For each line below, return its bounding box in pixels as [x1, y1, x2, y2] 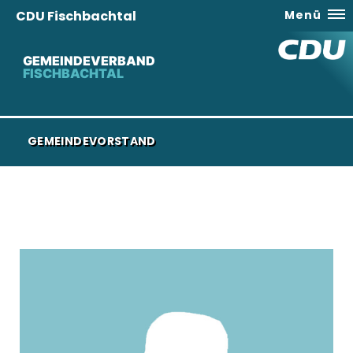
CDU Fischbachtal [16, 7, 136, 25]
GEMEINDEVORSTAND [28, 133, 156, 149]
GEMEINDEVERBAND [22, 53, 155, 69]
